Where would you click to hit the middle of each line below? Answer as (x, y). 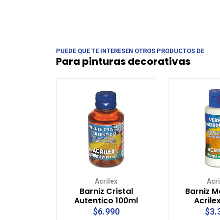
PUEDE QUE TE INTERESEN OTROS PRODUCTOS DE (130, 51)
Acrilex (106, 181)
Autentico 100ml (106, 201)
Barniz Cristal (106, 192)
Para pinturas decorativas (123, 62)
